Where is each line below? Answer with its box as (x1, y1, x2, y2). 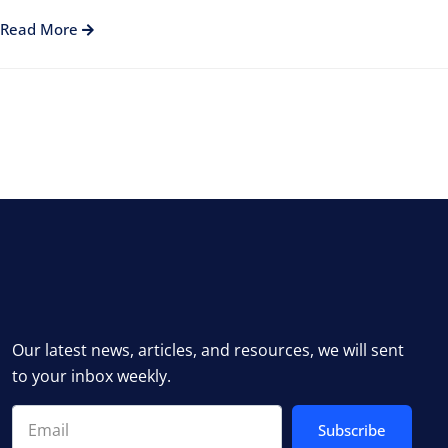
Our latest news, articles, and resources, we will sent (12, 339, 404, 361)
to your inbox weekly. (12, 365, 171, 387)
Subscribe (318, 420, 386, 440)
